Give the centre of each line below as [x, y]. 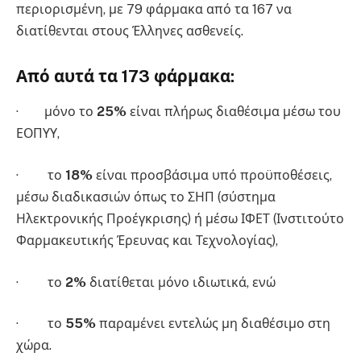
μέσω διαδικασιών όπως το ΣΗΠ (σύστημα [146, 197]
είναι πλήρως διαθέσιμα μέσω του [234, 112]
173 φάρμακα [176, 77]
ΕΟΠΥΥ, [38, 134]
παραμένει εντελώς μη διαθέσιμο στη [213, 324]
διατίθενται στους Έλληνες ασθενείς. [130, 31]
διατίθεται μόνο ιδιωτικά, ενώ [181, 282]
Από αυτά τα [69, 77]
